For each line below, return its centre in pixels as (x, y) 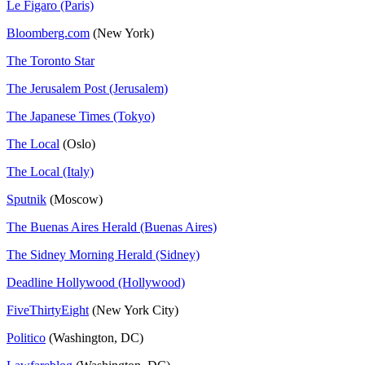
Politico (26, 337)
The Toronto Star (51, 60)
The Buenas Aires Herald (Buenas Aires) (112, 226)
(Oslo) (77, 143)
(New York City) (134, 310)
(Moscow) (75, 199)
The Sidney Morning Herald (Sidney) (103, 254)
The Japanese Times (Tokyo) (81, 116)
